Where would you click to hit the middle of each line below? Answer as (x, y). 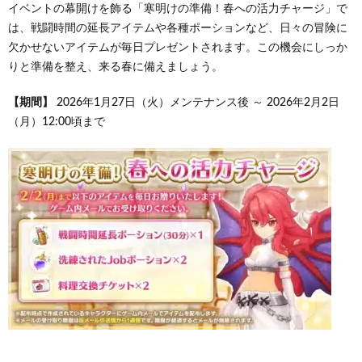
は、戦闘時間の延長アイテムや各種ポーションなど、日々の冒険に (178, 28)
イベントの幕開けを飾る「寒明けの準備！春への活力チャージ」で (178, 9)
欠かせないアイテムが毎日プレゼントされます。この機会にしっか (178, 48)
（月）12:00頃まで (57, 122)
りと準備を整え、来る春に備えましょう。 (116, 67)
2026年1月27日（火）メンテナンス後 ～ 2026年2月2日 (196, 103)
